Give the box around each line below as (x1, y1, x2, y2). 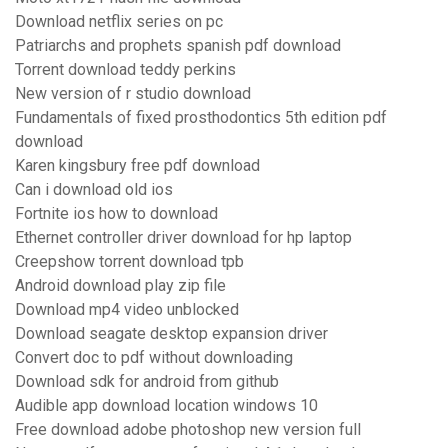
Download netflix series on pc (15, 12, 223, 32)
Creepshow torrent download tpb (15, 252, 244, 272)
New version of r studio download (15, 84, 251, 104)
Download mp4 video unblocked (15, 300, 239, 320)
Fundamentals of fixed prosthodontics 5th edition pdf (15, 108, 387, 128)
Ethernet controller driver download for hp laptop (15, 228, 352, 248)
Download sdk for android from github (15, 372, 279, 392)
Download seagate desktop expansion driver (15, 324, 328, 344)
